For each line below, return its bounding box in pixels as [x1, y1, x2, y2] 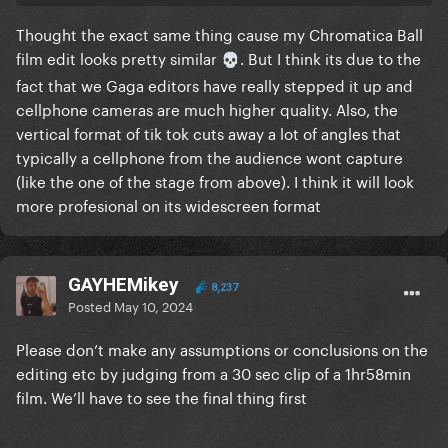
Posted [68, 295, 114, 316]
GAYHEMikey [68, 273, 179, 297]
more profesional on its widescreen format [16, 191, 321, 216]
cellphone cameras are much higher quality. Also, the [16, 95, 398, 120]
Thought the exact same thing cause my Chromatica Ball [16, 20, 423, 45]
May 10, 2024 [114, 295, 193, 316]
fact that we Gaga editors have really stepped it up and [16, 71, 413, 96]
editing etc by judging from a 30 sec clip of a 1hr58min [16, 360, 411, 385]
